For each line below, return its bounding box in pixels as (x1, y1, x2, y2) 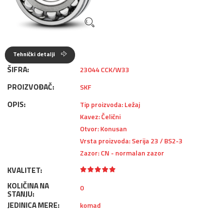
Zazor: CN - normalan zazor (80, 148, 164, 158)
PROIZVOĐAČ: (7, 81, 54, 93)
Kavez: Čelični (80, 111, 121, 122)
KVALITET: (7, 164, 42, 176)
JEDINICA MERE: (7, 199, 60, 211)
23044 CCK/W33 (80, 64, 129, 75)
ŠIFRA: (7, 63, 29, 75)
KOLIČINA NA (7, 180, 49, 191)
